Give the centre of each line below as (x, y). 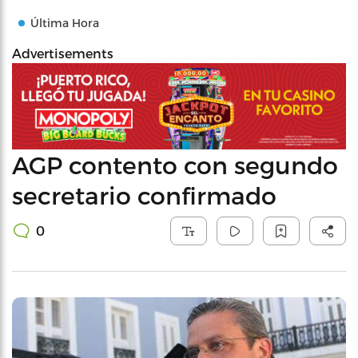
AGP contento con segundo (175, 164)
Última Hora (65, 23)
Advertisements (63, 53)
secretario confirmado (144, 195)
